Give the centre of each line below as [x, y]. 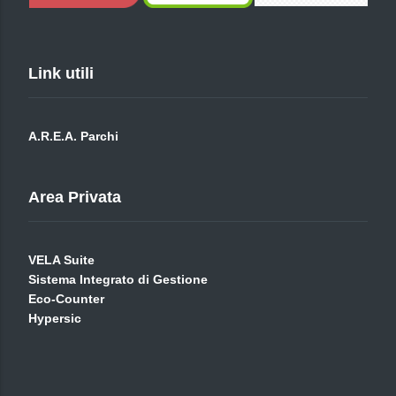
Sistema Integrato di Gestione [118, 279]
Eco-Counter [66, 299]
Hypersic [55, 318]
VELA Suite [61, 260]
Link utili [61, 73]
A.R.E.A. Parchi [73, 136]
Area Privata [75, 197]
